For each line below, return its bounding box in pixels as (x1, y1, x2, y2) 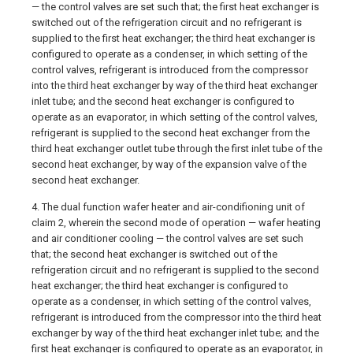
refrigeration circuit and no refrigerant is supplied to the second (32, 264, 319, 276)
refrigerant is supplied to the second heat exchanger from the (32, 127, 310, 139)
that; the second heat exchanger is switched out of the (32, 248, 277, 260)
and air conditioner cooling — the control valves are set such (32, 232, 303, 244)
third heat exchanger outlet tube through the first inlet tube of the (32, 143, 322, 154)
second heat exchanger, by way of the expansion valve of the (32, 158, 307, 170)
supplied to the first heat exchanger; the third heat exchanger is (32, 32, 315, 44)
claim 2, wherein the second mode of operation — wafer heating (32, 217, 321, 229)
